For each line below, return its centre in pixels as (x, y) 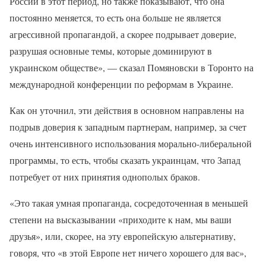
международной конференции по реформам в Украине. (121, 84)
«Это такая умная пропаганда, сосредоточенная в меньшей (129, 202)
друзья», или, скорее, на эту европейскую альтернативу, (123, 236)
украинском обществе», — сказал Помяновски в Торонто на (132, 67)
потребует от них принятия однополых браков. (105, 176)
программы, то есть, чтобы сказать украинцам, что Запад (125, 160)
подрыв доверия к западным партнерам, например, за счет (128, 126)
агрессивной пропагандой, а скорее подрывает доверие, (123, 34)
